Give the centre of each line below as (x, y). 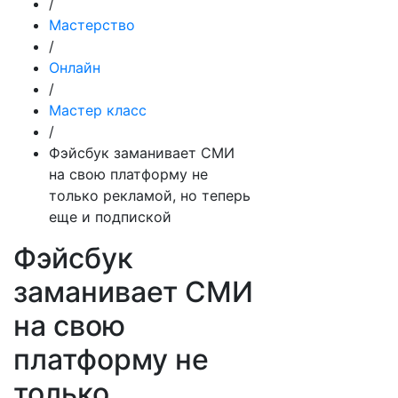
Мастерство (92, 25)
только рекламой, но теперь (150, 195)
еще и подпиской (110, 217)
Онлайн (75, 68)
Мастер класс (98, 110)
